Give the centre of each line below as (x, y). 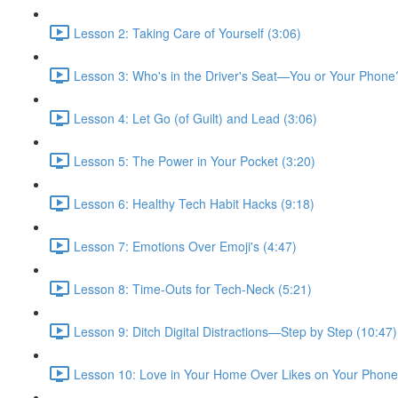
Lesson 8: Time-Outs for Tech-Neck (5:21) (193, 288)
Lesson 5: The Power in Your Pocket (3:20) (195, 160)
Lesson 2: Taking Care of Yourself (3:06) (187, 32)
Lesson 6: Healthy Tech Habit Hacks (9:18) (194, 203)
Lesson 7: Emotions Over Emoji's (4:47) (185, 246)
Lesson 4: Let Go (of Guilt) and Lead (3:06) (195, 118)
